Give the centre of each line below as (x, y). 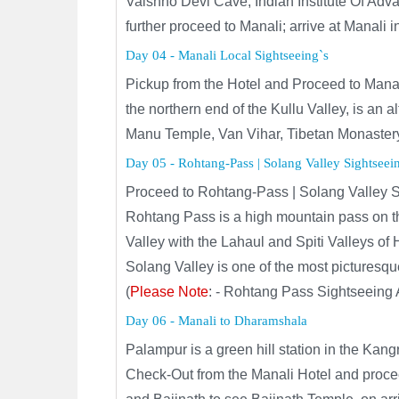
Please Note (170, 292)
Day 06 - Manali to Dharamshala (217, 321)
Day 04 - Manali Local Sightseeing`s (228, 55)
